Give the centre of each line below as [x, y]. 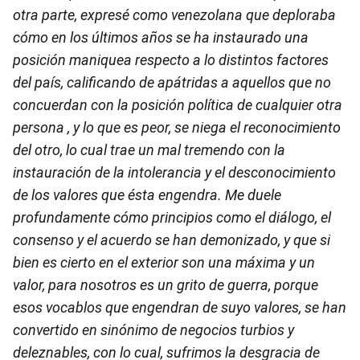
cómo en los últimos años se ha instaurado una [161, 37]
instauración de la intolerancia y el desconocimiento [174, 172]
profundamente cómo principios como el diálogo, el [172, 217]
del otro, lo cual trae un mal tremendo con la [149, 150]
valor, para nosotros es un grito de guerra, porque [166, 285]
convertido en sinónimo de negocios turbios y [153, 330]
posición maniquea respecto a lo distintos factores [171, 60]
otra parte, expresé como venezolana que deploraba [174, 15]
